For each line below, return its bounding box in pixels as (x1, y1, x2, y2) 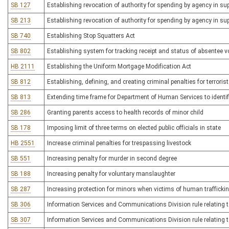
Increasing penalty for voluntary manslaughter (47, 170, 175, 177)
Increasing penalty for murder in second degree (47, 155, 177, 162)
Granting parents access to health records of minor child (47, 109, 203, 116)
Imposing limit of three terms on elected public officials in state (47, 124, 221, 131)
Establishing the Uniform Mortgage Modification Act (47, 63, 191, 70)
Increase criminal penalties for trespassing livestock (47, 140, 191, 147)
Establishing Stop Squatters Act (47, 32, 135, 39)
